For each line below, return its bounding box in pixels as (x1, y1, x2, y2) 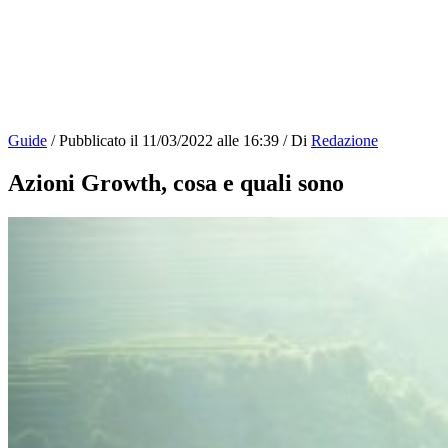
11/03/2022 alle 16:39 (142, 132, 279, 149)
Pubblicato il (59, 132, 138, 149)
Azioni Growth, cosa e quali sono (8, 169, 344, 196)
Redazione (311, 132, 378, 149)
